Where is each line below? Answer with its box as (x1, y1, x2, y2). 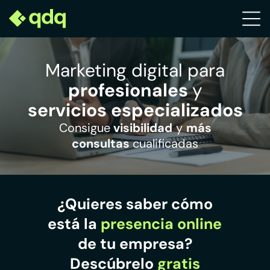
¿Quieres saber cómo (57, 193, 213, 214)
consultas (72, 136, 130, 152)
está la (48, 213, 98, 234)
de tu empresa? (77, 233, 192, 254)
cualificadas (133, 136, 198, 152)
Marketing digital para (45, 58, 225, 83)
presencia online (101, 213, 222, 234)
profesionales (67, 78, 188, 102)
